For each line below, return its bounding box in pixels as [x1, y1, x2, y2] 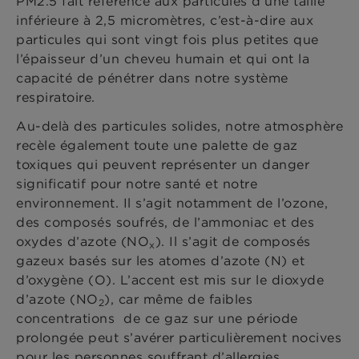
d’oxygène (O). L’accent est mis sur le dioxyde [16, 272, 324, 288]
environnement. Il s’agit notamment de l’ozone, [16, 195, 328, 212]
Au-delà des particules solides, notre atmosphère [16, 118, 343, 135]
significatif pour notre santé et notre [16, 175, 257, 192]
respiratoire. [16, 89, 95, 106]
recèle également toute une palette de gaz [16, 137, 298, 154]
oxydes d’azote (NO [16, 233, 149, 250]
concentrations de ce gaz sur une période [16, 310, 298, 327]
